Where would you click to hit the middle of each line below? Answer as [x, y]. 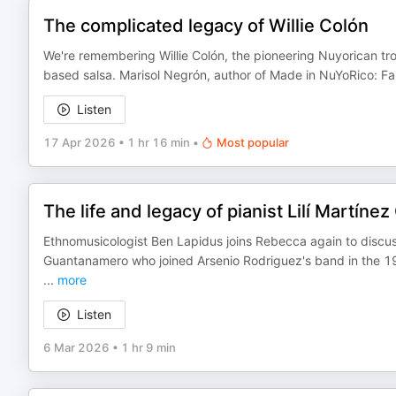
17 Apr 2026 [80, 142]
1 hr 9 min [148, 347]
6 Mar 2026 [76, 347]
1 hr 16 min [159, 142]
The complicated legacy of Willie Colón [206, 26]
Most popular [253, 142]
